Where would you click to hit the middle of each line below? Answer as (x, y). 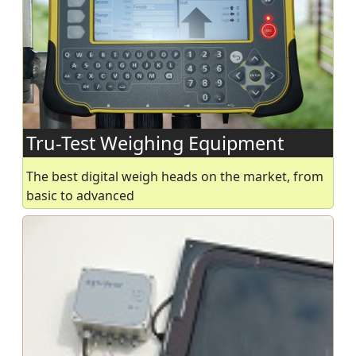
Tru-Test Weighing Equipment (155, 143)
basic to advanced (80, 196)
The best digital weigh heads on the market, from (175, 177)
